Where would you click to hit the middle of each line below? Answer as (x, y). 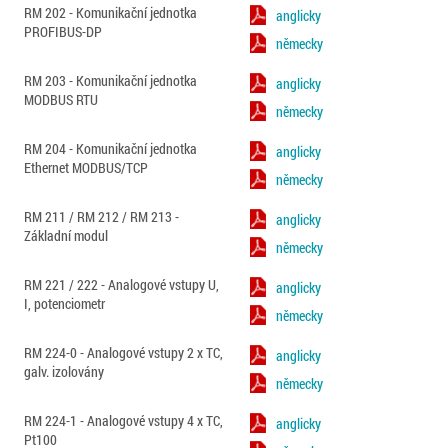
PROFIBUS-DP (63, 31)
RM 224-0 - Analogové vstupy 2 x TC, (123, 352)
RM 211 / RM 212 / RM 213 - (101, 216)
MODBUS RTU (61, 99)
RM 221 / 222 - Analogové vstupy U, (121, 284)
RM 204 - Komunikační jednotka (110, 148)
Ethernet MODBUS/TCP (86, 167)
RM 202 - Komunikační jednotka (110, 12)
